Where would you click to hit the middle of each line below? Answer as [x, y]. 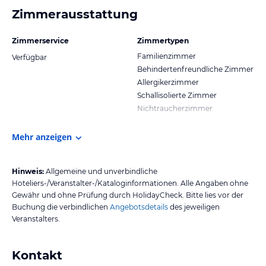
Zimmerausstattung [75, 14]
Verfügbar [29, 57]
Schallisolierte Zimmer [177, 95]
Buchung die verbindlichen [60, 207]
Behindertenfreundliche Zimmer [195, 69]
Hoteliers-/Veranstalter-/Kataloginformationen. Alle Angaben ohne [130, 183]
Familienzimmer [167, 56]
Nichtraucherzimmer [175, 108]
